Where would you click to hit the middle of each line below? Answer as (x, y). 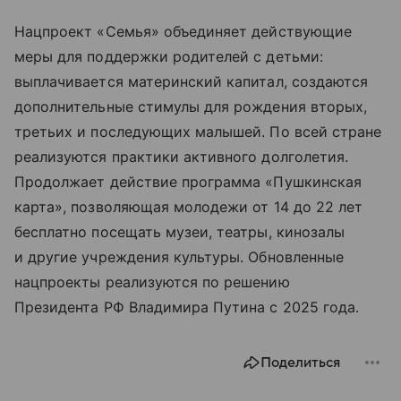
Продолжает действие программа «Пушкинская (188, 181)
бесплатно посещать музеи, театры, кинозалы (180, 231)
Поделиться (300, 362)
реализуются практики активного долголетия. (182, 156)
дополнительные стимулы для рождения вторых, (191, 106)
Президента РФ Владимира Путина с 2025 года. (187, 307)
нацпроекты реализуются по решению (152, 282)
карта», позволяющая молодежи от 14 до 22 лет (189, 206)
